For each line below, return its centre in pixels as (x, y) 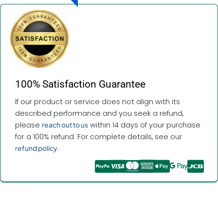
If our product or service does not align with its (98, 101)
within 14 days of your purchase (144, 125)
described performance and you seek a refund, (99, 113)
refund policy (36, 148)
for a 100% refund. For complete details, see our (99, 136)
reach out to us (65, 124)
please (28, 125)
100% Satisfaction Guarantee (80, 84)
